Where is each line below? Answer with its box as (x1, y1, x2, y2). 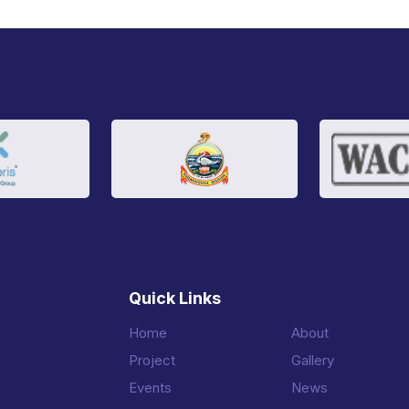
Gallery (291, 351, 334, 370)
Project (129, 351, 175, 370)
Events (129, 379, 172, 397)
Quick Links (129, 288, 221, 309)
